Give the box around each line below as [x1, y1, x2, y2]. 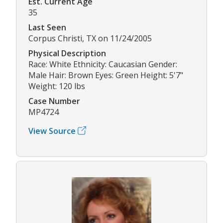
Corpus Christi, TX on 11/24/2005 [28, 32, 152, 44]
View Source [28, 125, 76, 136]
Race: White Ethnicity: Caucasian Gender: [28, 58, 177, 70]
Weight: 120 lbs [28, 80, 85, 92]
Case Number [28, 95, 80, 107]
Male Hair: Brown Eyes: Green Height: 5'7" [28, 69, 183, 81]
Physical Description [28, 47, 106, 59]
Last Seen [28, 21, 66, 33]
